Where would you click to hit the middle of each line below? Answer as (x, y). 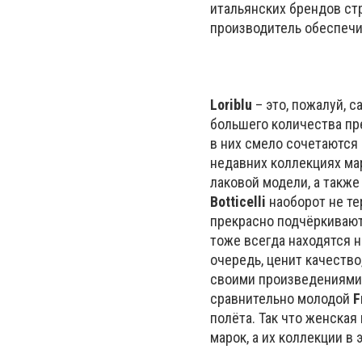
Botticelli (238, 201)
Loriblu (231, 104)
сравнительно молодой (282, 298)
